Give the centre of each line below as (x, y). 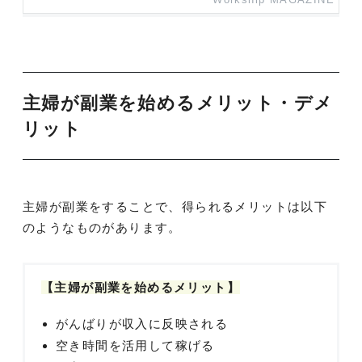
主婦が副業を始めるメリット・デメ (178, 103)
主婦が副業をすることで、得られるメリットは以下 (175, 206)
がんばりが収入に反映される (142, 323)
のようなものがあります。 (102, 227)
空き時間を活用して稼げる (135, 345)
